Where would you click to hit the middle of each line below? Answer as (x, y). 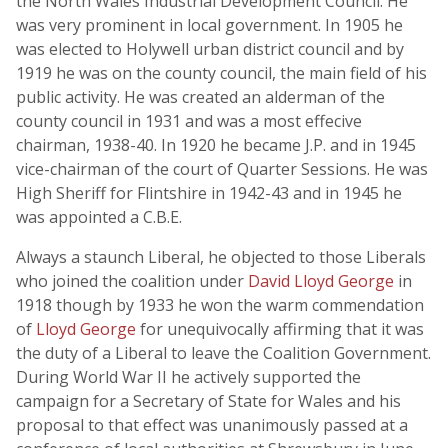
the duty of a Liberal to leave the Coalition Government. (223, 353)
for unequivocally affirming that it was (282, 329)
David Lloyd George (323, 281)
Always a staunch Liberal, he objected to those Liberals (221, 257)
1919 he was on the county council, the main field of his (221, 73)
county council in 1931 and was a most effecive (189, 121)
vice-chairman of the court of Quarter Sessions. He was (222, 169)
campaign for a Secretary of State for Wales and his (208, 401)
